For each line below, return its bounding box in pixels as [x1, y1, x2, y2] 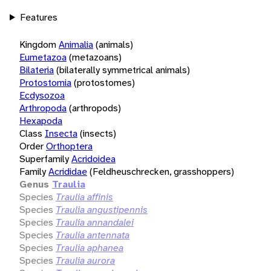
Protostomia [19, 76, 71, 89]
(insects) [80, 126, 116, 140]
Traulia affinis [56, 190, 113, 203]
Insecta [45, 126, 77, 140]
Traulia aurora [56, 253, 115, 267]
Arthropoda [19, 101, 67, 114]
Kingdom [19, 38, 56, 51]
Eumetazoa [19, 50, 67, 64]
